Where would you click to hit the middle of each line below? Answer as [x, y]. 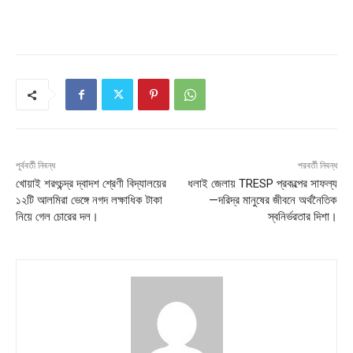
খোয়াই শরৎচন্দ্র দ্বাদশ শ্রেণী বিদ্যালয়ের [91, 183]
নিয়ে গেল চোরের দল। [57, 216]
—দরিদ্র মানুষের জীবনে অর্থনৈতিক [273, 200]
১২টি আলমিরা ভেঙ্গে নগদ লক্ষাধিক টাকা [89, 200]
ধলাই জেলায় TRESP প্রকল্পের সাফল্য [262, 183]
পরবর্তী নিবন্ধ [317, 165]
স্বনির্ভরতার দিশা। [302, 216]
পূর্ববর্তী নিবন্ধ [35, 165]
